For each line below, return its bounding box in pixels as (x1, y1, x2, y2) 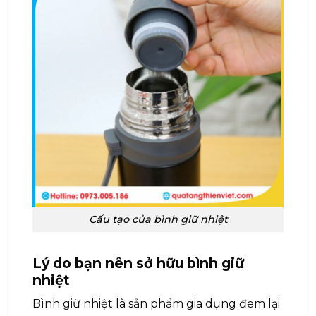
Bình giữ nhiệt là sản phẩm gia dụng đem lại (32, 297, 280, 311)
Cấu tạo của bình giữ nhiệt (88, 213, 228, 226)
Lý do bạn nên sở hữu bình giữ (32, 254, 244, 272)
